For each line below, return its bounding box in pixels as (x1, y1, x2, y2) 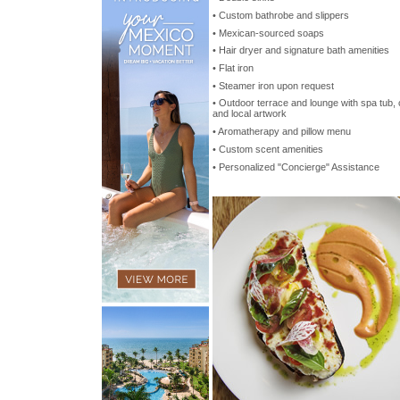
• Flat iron (212, 62, 254, 74)
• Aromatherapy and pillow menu (212, 126, 351, 137)
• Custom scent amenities (212, 143, 323, 154)
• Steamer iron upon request (212, 79, 334, 91)
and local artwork (212, 108, 287, 120)
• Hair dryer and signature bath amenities (212, 45, 389, 56)
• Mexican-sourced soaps (212, 27, 324, 38)
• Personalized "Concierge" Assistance (212, 161, 379, 172)
